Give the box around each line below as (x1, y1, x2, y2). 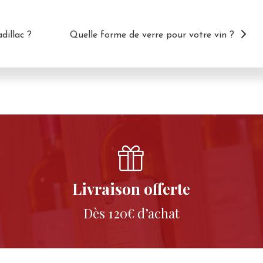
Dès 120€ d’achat (83, 204, 180, 222)
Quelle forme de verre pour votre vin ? (70, 31, 234, 41)
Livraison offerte (72, 178, 191, 200)
